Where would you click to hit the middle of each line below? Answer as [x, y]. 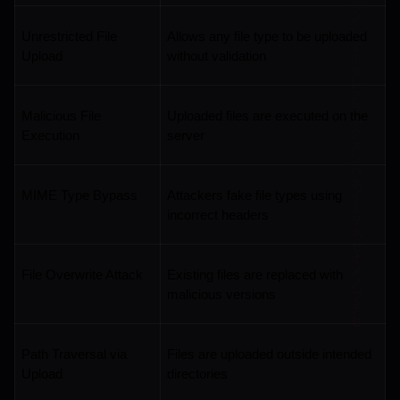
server [185, 136]
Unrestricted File [69, 37]
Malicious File [61, 117]
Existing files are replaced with [254, 275]
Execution [50, 136]
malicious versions [221, 295]
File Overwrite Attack [82, 275]
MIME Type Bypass [79, 196]
